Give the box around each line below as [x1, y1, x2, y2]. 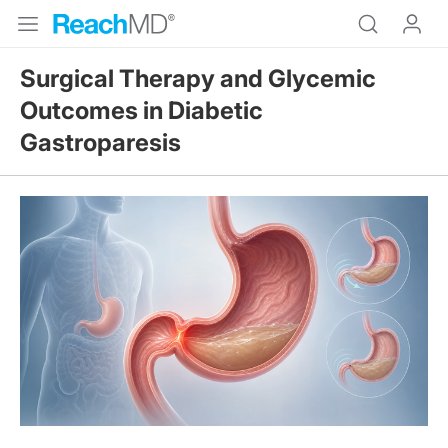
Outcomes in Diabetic [20, 96, 263, 125]
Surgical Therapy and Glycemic [20, 64, 376, 93]
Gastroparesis [20, 128, 181, 157]
